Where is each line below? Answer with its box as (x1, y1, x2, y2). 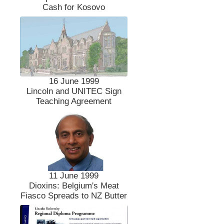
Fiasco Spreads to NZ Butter (20, 191, 127, 201)
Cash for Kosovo (42, 2, 105, 12)
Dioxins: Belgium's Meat (28, 181, 119, 191)
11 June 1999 (49, 171, 99, 181)
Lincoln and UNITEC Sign (26, 86, 121, 96)
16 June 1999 (48, 76, 99, 86)
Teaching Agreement (36, 96, 112, 106)
